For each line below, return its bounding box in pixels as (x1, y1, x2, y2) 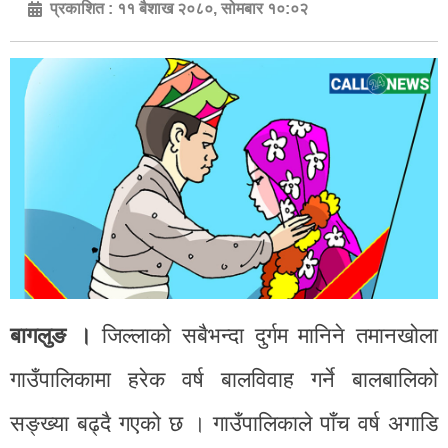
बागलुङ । (10, 322, 92, 348)
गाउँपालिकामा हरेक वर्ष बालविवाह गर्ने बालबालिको (10, 366, 438, 392)
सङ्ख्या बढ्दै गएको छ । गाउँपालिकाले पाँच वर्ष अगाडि (10, 410, 438, 436)
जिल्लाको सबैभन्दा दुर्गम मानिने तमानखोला (91, 322, 439, 348)
